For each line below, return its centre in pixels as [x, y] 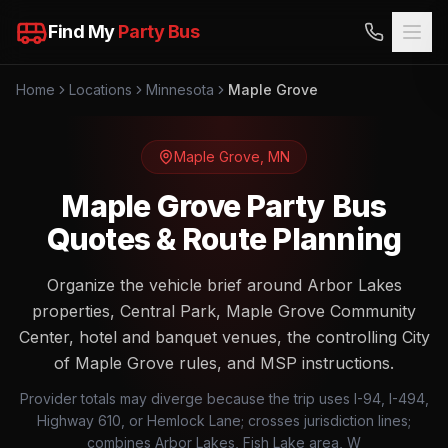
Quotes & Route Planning [224, 239]
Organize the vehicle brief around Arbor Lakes [224, 285]
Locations [100, 89]
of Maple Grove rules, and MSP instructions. [224, 363]
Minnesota [180, 89]
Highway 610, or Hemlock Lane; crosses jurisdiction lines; [224, 420]
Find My [83, 31]
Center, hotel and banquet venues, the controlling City [224, 337]
